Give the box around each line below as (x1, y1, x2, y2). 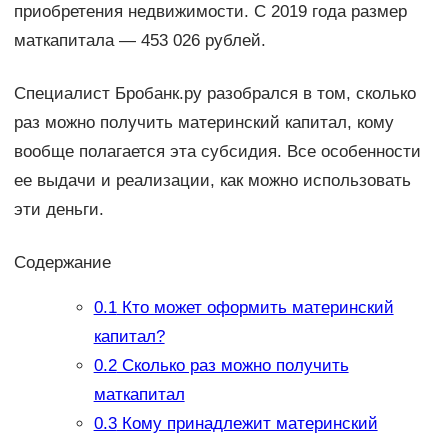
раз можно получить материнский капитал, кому (13, 112, 394, 132)
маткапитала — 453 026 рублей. (13, 30, 266, 50)
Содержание (13, 252, 111, 272)
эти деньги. (13, 199, 104, 219)
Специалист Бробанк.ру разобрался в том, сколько (13, 83, 416, 103)
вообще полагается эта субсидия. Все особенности (13, 141, 421, 161)
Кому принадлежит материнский (116, 414, 378, 434)
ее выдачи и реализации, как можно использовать (13, 170, 411, 190)
